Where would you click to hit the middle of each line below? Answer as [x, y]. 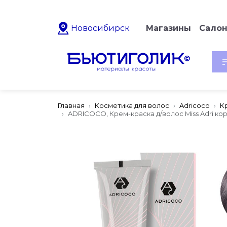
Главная [71, 105]
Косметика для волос [132, 105]
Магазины [168, 28]
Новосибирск [100, 28]
